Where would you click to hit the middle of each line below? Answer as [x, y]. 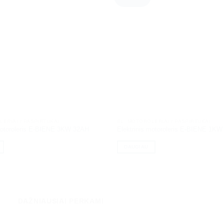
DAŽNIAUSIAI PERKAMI [61, 201]
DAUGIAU [136, 146]
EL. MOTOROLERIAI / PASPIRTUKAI [164, 121]
